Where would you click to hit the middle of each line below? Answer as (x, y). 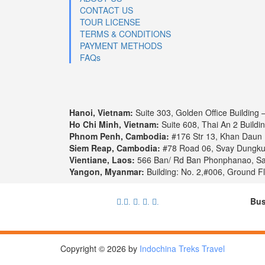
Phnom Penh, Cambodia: (119, 136)
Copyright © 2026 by (100, 249)
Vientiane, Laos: (102, 160)
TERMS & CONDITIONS (125, 34)
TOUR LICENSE (110, 22)
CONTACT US (106, 10)
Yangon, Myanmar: (107, 172)
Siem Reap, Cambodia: (115, 148)
